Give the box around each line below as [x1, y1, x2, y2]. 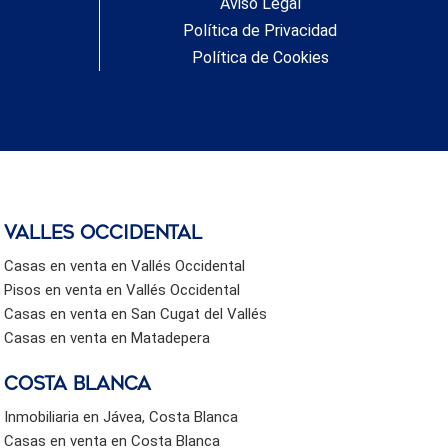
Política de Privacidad [183, 20, 338, 40]
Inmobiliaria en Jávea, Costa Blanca [4, 407, 239, 426]
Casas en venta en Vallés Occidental [4, 256, 246, 275]
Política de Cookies [191, 47, 329, 67]
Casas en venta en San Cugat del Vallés [4, 304, 268, 323]
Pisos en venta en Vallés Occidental [4, 280, 241, 299]
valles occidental [4, 221, 203, 244]
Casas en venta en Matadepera [4, 328, 211, 347]
